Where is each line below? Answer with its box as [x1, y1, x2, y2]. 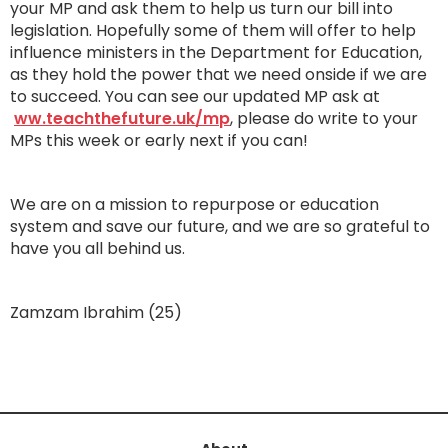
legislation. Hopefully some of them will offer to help [10, 19, 416, 42]
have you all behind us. [10, 237, 185, 260]
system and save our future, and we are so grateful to [10, 215, 430, 238]
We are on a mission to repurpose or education [10, 193, 379, 216]
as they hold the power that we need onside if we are [10, 63, 427, 86]
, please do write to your [230, 107, 418, 130]
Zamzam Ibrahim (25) [10, 301, 182, 324]
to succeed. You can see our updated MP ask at [10, 85, 380, 108]
